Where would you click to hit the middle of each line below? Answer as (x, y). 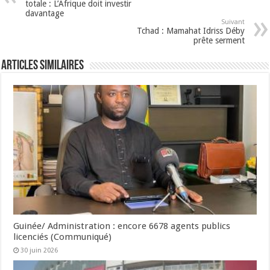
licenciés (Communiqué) (63, 237)
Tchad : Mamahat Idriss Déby (190, 30)
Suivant (233, 22)
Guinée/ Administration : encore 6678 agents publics (122, 226)
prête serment (219, 40)
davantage (45, 13)
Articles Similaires (43, 66)
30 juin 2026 (39, 250)
